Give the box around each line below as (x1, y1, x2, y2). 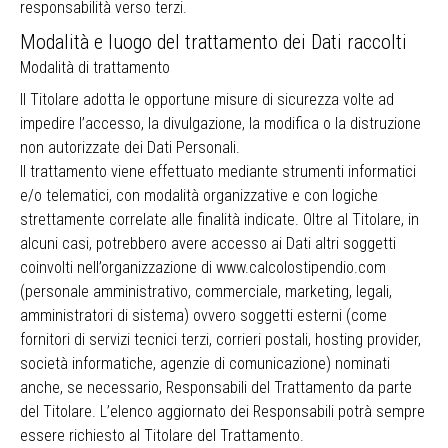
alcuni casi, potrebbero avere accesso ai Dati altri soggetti (20, 234, 396, 253)
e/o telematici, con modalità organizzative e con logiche (20, 186, 378, 205)
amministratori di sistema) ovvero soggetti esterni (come (20, 306, 387, 325)
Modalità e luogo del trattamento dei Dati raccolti (20, 30, 407, 54)
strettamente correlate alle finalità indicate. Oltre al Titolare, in (20, 210, 419, 229)
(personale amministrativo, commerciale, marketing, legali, (20, 282, 392, 301)
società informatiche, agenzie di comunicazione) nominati (20, 354, 390, 373)
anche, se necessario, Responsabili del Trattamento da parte (20, 378, 412, 397)
